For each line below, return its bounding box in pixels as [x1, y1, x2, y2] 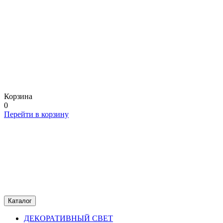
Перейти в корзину [4, 110, 69, 118]
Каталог [8, 197, 32, 205]
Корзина [4, 92, 32, 101]
